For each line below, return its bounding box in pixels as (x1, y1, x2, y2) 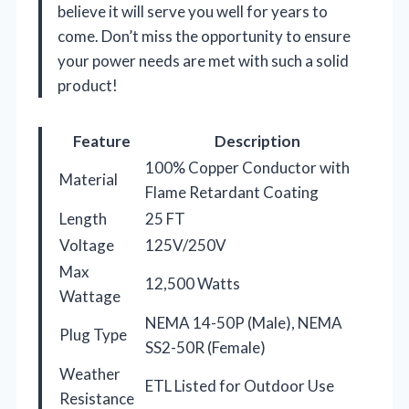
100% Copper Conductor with (145, 157, 350, 177)
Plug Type (59, 324, 127, 344)
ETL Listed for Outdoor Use (145, 375, 334, 395)
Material (59, 169, 118, 189)
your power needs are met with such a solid (58, 50, 349, 70)
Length (59, 208, 107, 228)
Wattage (59, 286, 121, 306)
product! (58, 75, 118, 95)
